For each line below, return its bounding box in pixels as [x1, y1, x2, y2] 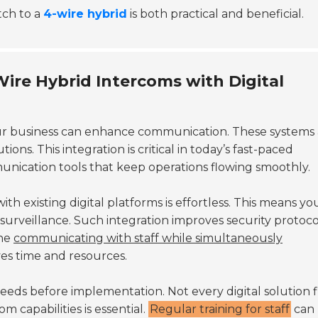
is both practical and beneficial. [127, 6, 304, 21]
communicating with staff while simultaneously [13, 231, 283, 245]
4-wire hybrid [43, 6, 127, 21]
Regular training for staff [150, 302, 290, 316]
